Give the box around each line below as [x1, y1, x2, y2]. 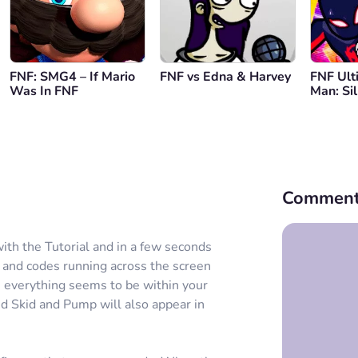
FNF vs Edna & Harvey [160, 68, 291, 86]
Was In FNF [10, 82, 78, 100]
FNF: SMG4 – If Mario [10, 68, 135, 86]
